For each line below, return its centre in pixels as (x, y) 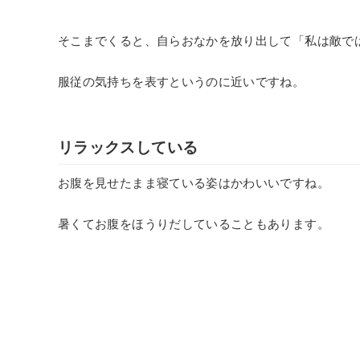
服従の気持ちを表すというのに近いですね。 (182, 81)
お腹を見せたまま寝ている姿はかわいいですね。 (194, 182)
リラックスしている (128, 147)
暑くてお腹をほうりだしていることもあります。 (194, 224)
